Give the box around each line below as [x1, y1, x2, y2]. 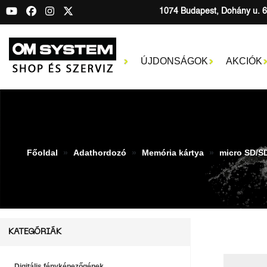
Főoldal [26, 148, 58, 158]
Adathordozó [73, 148, 126, 158]
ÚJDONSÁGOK [140, 55, 208, 66]
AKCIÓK [225, 55, 262, 66]
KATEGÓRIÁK [8, 228, 61, 236]
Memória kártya [141, 148, 204, 158]
